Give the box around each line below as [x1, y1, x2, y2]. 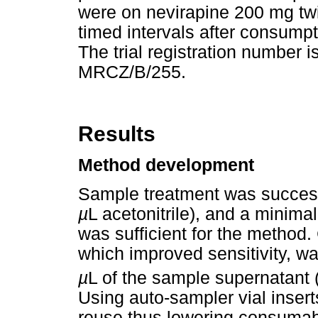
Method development [78, 155, 254, 175]
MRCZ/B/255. [78, 62, 186, 82]
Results [78, 121, 155, 146]
